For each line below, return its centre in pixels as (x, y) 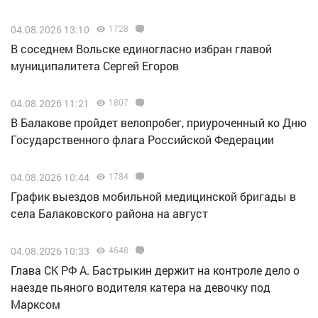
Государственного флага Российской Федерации (142, 139)
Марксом (35, 304)
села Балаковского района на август (109, 213)
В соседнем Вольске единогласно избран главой (141, 48)
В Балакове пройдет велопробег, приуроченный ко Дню (159, 122)
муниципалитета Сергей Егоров (95, 65)
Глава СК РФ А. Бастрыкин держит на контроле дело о (155, 270)
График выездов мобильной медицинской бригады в (153, 196)
